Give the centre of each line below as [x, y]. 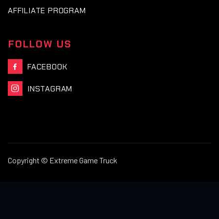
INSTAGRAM [50, 88]
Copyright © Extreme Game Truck [63, 160]
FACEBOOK [47, 66]
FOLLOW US [40, 44]
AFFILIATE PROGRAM [47, 11]
